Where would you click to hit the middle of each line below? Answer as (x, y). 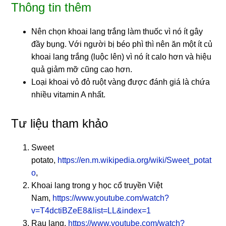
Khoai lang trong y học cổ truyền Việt (97, 185)
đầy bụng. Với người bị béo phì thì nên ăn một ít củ (122, 44)
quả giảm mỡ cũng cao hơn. (82, 69)
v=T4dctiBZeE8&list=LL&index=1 (91, 210)
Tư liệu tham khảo (60, 123)
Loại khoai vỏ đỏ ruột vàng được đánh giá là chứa (121, 82)
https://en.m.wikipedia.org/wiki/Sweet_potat (135, 160)
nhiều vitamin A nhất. (69, 94)
